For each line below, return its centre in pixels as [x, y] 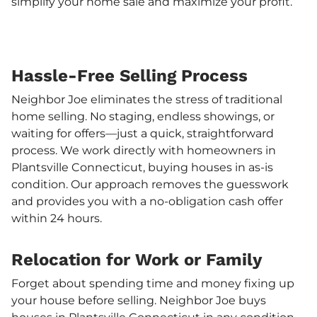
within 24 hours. [57, 218]
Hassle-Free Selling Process [129, 75]
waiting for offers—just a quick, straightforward [143, 133]
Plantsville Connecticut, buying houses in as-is [142, 167]
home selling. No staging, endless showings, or [143, 116]
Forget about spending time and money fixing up [153, 283]
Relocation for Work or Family [137, 259]
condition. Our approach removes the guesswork [150, 184]
